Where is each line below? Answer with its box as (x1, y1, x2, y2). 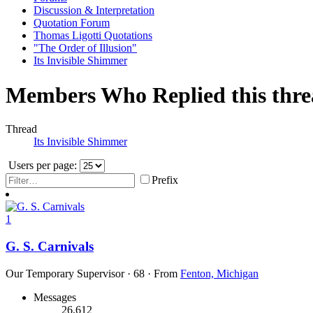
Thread (6, 123, 37, 136)
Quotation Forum (34, 17, 110, 29)
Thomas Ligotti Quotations (34, 29, 152, 42)
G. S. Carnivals (6, 239, 94, 254)
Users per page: (8, 159, 77, 172)
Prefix (152, 174, 178, 187)
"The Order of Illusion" (34, 42, 137, 54)
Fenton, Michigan (180, 267, 259, 279)
